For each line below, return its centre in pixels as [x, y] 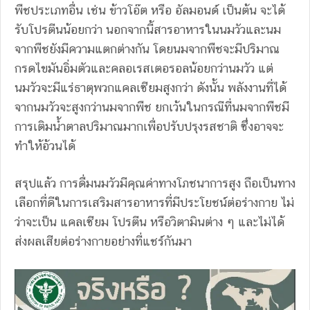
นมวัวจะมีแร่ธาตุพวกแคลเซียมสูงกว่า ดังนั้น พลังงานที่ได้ [151, 87]
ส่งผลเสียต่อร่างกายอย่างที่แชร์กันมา [103, 241]
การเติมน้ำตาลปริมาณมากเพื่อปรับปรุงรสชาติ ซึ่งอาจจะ [149, 126]
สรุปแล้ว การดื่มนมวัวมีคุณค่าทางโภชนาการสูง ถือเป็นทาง [155, 183]
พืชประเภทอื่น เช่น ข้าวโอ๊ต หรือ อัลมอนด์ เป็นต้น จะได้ [150, 10]
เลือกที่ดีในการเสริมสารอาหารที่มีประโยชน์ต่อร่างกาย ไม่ [154, 202]
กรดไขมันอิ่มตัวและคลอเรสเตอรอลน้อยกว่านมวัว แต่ [144, 68]
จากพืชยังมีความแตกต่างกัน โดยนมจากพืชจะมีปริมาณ [147, 48]
